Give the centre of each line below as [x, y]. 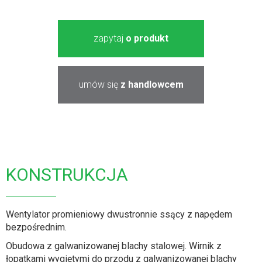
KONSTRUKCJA [67, 175]
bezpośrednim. [36, 227]
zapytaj [110, 38]
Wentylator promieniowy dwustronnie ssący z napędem [119, 214]
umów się [99, 85]
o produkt [147, 38]
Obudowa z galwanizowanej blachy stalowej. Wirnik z [114, 246]
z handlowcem [152, 85]
